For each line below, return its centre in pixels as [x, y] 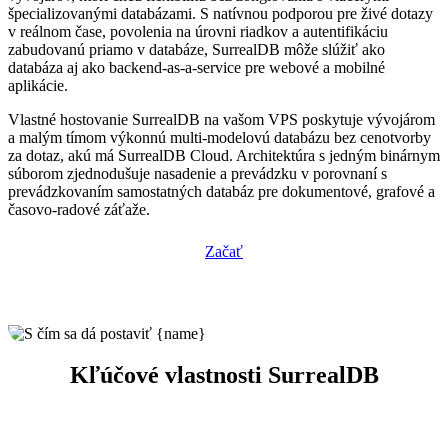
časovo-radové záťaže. [79, 209]
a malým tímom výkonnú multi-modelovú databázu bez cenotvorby [219, 137]
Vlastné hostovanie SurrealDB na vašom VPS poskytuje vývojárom [221, 119]
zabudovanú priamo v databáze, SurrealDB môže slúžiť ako [196, 49]
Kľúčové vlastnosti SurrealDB [224, 375]
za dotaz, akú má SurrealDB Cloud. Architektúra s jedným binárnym [224, 155]
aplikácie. [38, 85]
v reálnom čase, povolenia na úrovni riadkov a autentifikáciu [198, 31]
